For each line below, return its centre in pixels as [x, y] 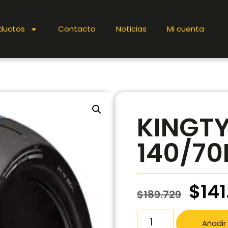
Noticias [132, 29]
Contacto [77, 29]
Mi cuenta [186, 29]
